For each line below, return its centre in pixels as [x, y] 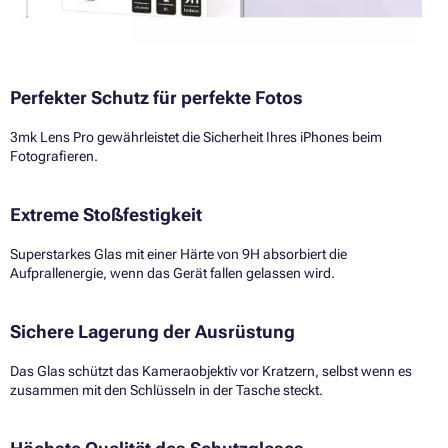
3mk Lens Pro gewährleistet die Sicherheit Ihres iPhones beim [196, 136]
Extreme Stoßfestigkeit [106, 214]
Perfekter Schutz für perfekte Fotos [156, 97]
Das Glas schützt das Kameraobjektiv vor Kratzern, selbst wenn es [211, 370]
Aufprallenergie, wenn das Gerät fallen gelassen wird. [172, 272]
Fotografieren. [54, 155]
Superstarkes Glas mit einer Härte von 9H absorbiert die [178, 253]
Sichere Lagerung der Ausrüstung [152, 331]
